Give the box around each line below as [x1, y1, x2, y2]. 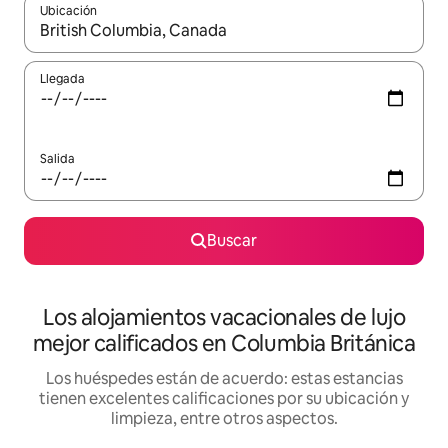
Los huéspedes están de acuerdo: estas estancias [45, 367, 403, 389]
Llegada [40, 70, 85, 87]
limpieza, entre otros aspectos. [110, 407, 338, 429]
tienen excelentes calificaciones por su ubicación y [39, 387, 409, 409]
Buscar [207, 229, 257, 251]
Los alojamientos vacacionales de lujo [42, 302, 406, 332]
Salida [40, 150, 75, 167]
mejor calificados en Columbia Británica [32, 328, 416, 358]
